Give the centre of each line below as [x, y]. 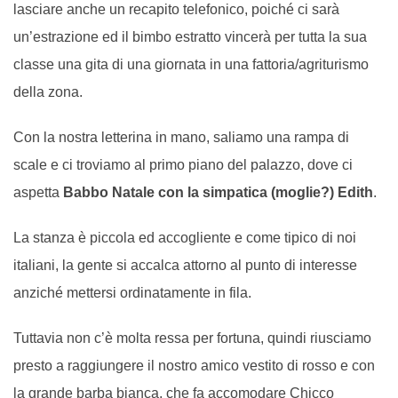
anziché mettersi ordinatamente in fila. [132, 292]
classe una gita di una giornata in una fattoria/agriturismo [191, 64]
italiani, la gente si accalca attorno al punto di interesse [185, 265]
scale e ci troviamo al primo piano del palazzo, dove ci [183, 164]
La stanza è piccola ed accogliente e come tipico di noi [185, 237]
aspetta [38, 192]
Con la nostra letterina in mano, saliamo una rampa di [181, 137]
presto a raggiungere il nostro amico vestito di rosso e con [194, 365]
